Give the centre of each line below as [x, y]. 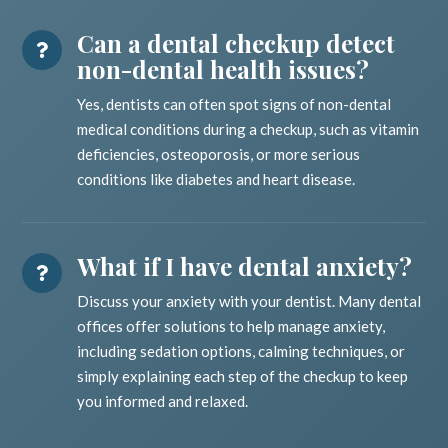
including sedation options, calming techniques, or [241, 351]
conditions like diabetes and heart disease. [216, 179]
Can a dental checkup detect [236, 43]
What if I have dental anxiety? [245, 266]
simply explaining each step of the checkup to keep [243, 376]
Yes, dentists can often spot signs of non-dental [234, 104]
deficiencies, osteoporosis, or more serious [219, 154]
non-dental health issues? [223, 69]
